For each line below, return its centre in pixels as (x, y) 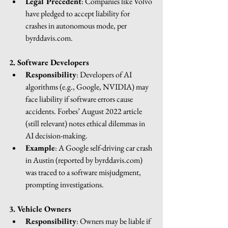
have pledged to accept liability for (78, 13)
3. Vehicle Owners (40, 209)
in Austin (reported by (60, 160)
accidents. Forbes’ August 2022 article (84, 111)
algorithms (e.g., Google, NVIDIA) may (88, 87)
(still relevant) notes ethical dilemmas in (86, 123)
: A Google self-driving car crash (104, 148)
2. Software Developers (49, 62)
